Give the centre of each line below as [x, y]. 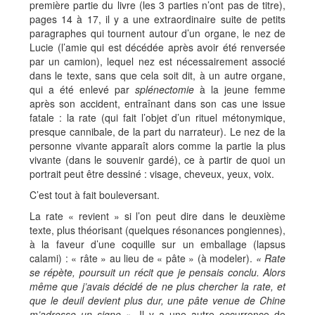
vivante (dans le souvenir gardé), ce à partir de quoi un [157, 160]
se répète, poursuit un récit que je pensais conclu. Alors [157, 272]
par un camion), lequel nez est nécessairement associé [157, 62]
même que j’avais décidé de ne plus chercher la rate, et [157, 287]
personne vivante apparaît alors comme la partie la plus [157, 146]
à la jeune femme [240, 90]
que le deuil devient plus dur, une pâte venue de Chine [157, 301]
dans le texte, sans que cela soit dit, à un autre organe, [157, 76]
